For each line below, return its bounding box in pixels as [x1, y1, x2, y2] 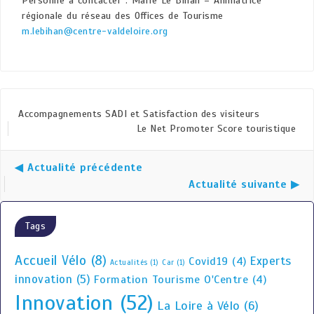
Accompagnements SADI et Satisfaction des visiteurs [18, 108, 259, 121]
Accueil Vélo [15, 252, 86, 269]
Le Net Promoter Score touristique [136, 123, 296, 135]
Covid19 [189, 254, 228, 268]
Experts [250, 253, 292, 268]
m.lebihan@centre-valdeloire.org [22, 25, 168, 38]
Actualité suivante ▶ [189, 177, 299, 191]
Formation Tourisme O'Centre [93, 272, 248, 287]
